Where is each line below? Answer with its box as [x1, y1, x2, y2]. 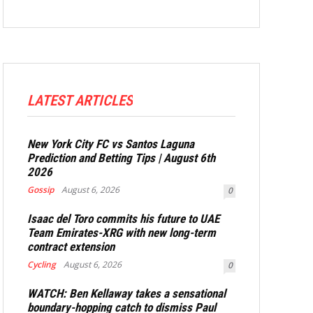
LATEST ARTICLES [27, 92, 133, 109]
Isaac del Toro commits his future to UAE [27, 212, 219, 226]
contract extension [27, 240, 115, 254]
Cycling [27, 259, 56, 270]
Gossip [27, 184, 54, 196]
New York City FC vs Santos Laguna [27, 137, 194, 151]
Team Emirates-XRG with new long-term [27, 226, 216, 240]
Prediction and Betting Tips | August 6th [27, 151, 215, 165]
